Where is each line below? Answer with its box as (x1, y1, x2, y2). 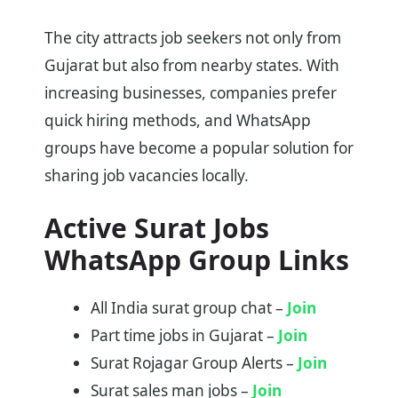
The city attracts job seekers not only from (44, 28, 341, 49)
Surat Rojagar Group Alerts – (90, 353, 298, 374)
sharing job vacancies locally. (44, 165, 249, 187)
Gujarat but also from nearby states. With (44, 55, 339, 76)
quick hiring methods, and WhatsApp (44, 110, 311, 131)
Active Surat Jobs (44, 210, 269, 247)
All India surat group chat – (90, 298, 287, 319)
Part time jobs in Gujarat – (90, 325, 278, 346)
